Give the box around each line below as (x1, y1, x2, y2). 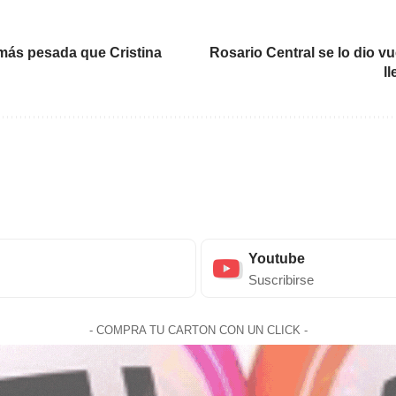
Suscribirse (247, 273, 314, 287)
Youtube (247, 251, 305, 266)
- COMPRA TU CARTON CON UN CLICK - (88, 324, 308, 337)
